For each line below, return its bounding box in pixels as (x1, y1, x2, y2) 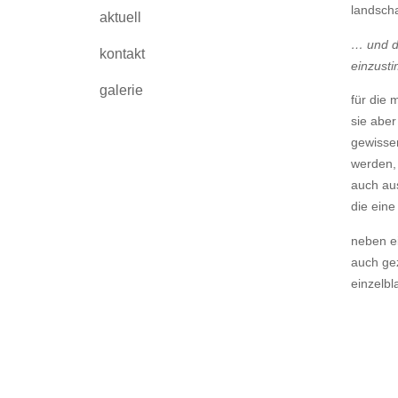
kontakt (99, 46, 145, 61)
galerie (99, 83, 143, 98)
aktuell (99, 10, 141, 25)
